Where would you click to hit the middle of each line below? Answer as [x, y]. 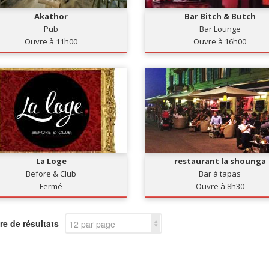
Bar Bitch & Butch [220, 16]
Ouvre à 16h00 [220, 41]
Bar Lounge [220, 29]
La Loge [51, 161]
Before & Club [51, 174]
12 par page [92, 224]
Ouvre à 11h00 [51, 41]
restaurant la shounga [220, 161]
